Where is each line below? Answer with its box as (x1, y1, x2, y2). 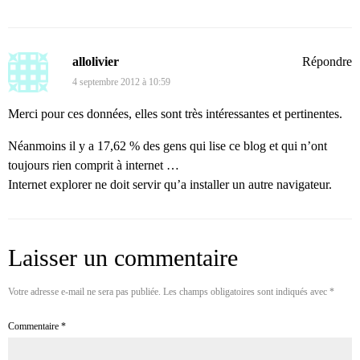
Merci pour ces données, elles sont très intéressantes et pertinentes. (8, 107, 342, 121)
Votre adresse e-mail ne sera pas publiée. (8, 286, 161, 298)
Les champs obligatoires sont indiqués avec (163, 286, 329, 298)
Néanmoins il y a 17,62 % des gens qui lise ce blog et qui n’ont (8, 139, 327, 153)
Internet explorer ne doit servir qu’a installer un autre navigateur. (8, 178, 332, 192)
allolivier (72, 55, 119, 69)
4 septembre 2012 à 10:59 (72, 76, 170, 88)
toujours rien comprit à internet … (8, 158, 179, 173)
